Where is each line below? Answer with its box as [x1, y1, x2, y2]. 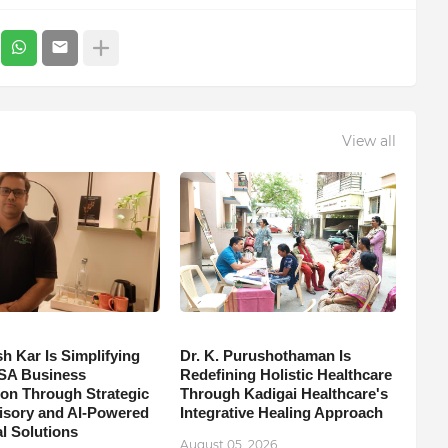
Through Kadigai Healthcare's [179, 384, 388, 402]
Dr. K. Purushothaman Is [179, 346, 351, 364]
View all [341, 132, 396, 151]
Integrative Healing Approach [179, 403, 383, 421]
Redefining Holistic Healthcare [179, 365, 392, 383]
